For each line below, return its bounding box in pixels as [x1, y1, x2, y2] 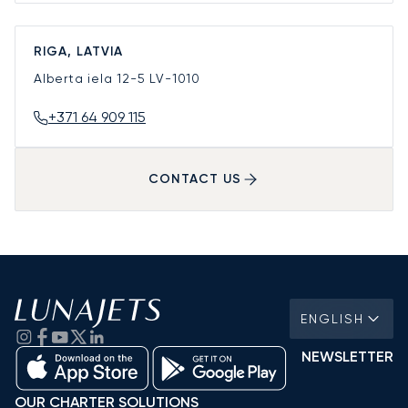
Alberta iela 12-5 [34, 70, 150, 86]
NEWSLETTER [301, 347, 393, 365]
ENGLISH [301, 311, 364, 326]
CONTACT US [148, 171, 241, 188]
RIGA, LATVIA [34, 43, 123, 59]
